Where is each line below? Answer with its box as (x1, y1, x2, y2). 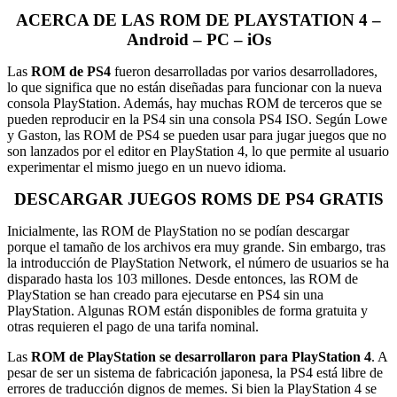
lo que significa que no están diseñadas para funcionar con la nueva (7, 79, 382, 95)
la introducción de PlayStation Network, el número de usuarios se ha (7, 254, 389, 270)
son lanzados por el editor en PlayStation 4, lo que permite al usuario (7, 143, 389, 159)
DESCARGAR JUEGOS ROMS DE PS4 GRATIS (13, 189, 384, 208)
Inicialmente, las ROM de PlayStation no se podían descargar (7, 222, 349, 238)
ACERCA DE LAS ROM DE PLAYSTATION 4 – (16, 10, 381, 29)
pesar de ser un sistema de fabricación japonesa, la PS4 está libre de (7, 364, 383, 380)
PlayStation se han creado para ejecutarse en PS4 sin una (7, 286, 323, 302)
